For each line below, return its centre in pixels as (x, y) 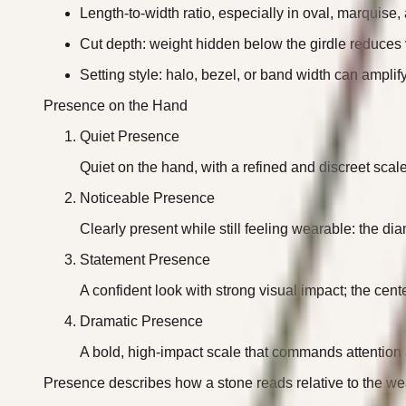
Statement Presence (145, 259)
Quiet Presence (130, 136)
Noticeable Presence (147, 198)
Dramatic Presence (141, 321)
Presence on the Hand (116, 105)
